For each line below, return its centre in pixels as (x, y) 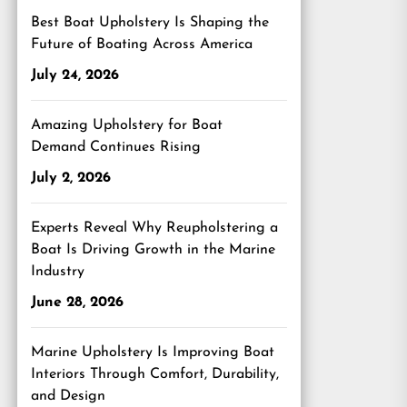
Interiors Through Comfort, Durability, (155, 374)
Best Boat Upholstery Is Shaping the (150, 23)
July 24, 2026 (75, 75)
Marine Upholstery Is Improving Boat (153, 352)
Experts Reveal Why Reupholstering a (154, 228)
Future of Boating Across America (142, 45)
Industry (58, 272)
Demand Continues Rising (116, 147)
